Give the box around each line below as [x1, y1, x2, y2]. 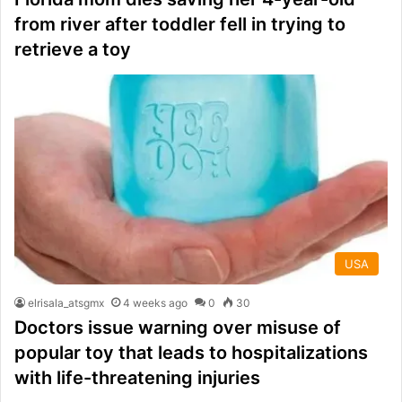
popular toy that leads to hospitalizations [14, 342, 368, 364]
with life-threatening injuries [14, 367, 260, 389]
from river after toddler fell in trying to [14, 13, 345, 35]
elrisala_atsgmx [28, 296, 104, 310]
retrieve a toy [14, 38, 131, 60]
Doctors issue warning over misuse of [14, 317, 341, 339]
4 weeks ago [123, 296, 188, 310]
